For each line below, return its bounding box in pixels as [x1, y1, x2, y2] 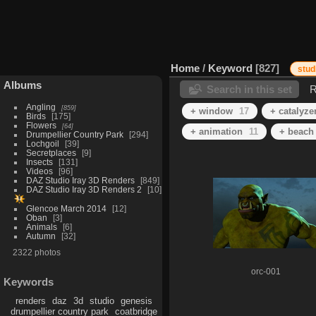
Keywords [4, 276, 54, 288]
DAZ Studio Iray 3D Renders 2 [25, 184, 142, 194]
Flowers [25, 120, 56, 130]
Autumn [25, 231, 56, 241]
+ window [190, 105, 233, 116]
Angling [25, 102, 56, 111]
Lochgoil [25, 138, 59, 148]
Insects [25, 157, 53, 166]
